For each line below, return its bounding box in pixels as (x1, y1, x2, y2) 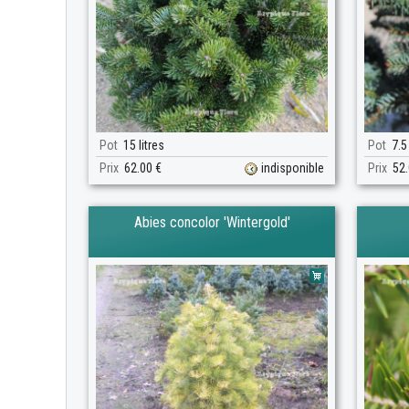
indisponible (261, 161, 324, 175)
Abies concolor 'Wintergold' (133, 214, 290, 231)
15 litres (118, 138, 164, 152)
